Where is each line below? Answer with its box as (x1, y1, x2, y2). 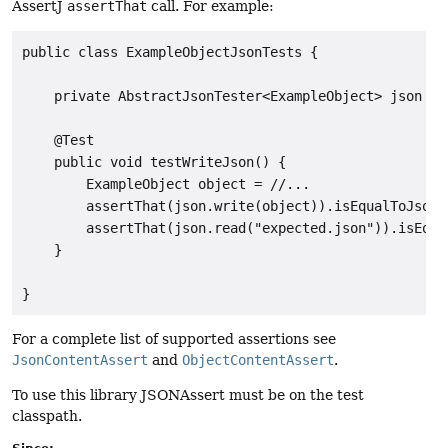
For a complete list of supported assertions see (12, 330, 336, 347)
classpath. (12, 408, 82, 425)
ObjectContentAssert (182, 351, 334, 368)
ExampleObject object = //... (22, 175, 310, 192)
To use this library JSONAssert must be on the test (12, 387, 364, 404)
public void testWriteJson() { (22, 153, 286, 170)
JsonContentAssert (12, 351, 148, 368)
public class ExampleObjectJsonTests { (22, 43, 318, 60)
